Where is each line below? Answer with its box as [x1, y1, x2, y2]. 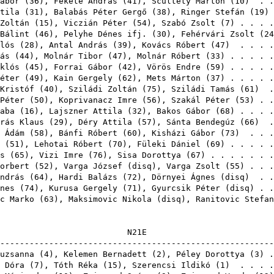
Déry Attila [78, 117, 132, 127]
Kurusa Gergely [49, 183, 117, 193]
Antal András [49, 40, 108, 50]
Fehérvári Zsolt [181, 29, 254, 39]
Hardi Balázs [59, 172, 117, 182]
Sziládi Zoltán [68, 84, 137, 94]
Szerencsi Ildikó [132, 261, 210, 270]
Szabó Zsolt [161, 18, 215, 28]
